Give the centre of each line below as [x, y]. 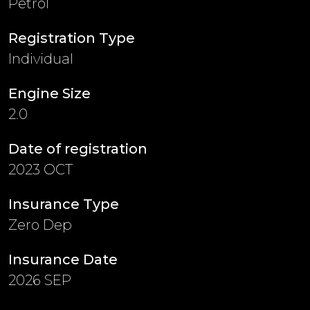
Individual [41, 59]
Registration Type [72, 38]
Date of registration [78, 149]
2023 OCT [40, 170]
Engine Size [49, 93]
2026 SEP [40, 280]
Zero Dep [40, 225]
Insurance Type [64, 204]
